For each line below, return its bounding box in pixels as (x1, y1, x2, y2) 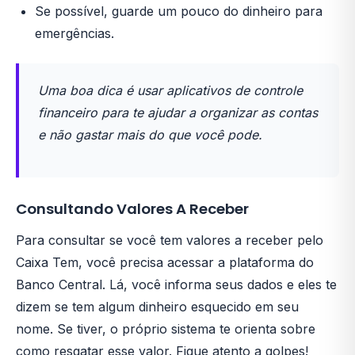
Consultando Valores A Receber (16, 199, 249, 219)
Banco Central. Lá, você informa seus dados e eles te (16, 277, 337, 292)
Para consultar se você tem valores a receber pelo (16, 232, 323, 248)
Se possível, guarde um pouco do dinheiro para (35, 3, 323, 19)
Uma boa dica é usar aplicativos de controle (38, 82, 303, 98)
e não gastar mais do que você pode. (38, 127, 262, 143)
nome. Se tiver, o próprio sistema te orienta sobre (16, 321, 315, 337)
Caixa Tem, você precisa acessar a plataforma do (16, 254, 314, 270)
